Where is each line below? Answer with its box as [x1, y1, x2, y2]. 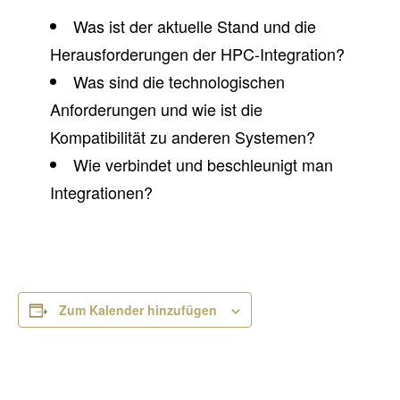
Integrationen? [50, 180, 153, 204]
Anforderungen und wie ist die [50, 97, 262, 121]
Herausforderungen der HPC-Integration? [50, 42, 345, 65]
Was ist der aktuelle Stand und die [73, 14, 316, 37]
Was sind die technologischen [73, 70, 285, 93]
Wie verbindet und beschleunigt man [73, 153, 333, 176]
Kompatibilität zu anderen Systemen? [50, 125, 315, 148]
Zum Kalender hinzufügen [59, 301, 217, 319]
